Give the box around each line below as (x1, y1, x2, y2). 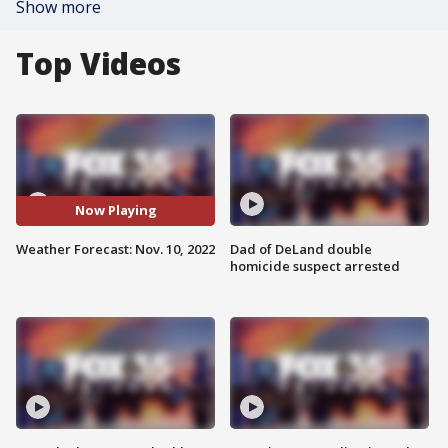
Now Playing (74, 201, 157, 220)
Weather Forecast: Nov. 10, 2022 (16, 239, 215, 258)
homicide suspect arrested (230, 256, 400, 275)
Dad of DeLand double (230, 239, 372, 258)
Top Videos (16, 43, 181, 84)
